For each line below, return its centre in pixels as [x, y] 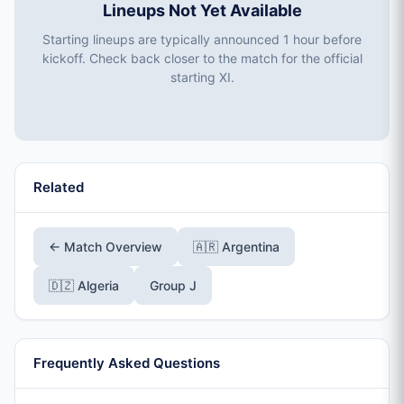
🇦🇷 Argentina [236, 247]
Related [59, 187]
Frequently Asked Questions [127, 363]
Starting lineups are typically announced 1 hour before [202, 39]
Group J [173, 285]
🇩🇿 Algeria [84, 285]
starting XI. [202, 77]
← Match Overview [106, 247]
